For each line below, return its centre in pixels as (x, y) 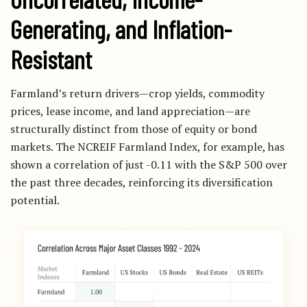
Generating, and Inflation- (121, 28)
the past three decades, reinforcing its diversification (142, 182)
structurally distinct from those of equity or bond (134, 128)
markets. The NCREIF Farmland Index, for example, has (147, 146)
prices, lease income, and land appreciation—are (130, 111)
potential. (35, 200)
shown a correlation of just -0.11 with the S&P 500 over (149, 164)
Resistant (51, 59)
